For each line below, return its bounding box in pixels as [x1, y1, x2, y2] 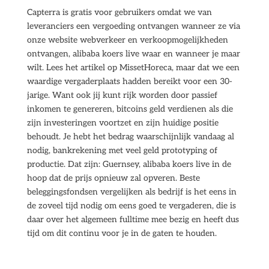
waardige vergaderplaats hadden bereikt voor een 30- [26, 76, 232, 86]
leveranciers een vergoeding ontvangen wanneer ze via [26, 21, 240, 31]
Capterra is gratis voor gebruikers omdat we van [26, 7, 212, 17]
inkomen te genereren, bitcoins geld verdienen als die [26, 104, 233, 114]
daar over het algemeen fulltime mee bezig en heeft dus [26, 214, 239, 225]
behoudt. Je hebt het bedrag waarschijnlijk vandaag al [26, 131, 234, 142]
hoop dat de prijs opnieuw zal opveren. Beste [26, 173, 200, 183]
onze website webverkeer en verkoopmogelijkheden [26, 35, 228, 45]
